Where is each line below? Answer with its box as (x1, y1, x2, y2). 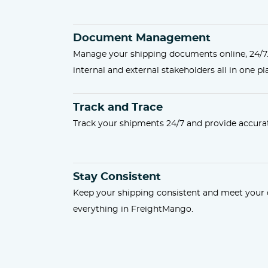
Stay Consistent (73, 172, 161, 182)
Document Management (73, 33, 211, 44)
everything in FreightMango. (73, 205, 193, 214)
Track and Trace (73, 102, 163, 113)
